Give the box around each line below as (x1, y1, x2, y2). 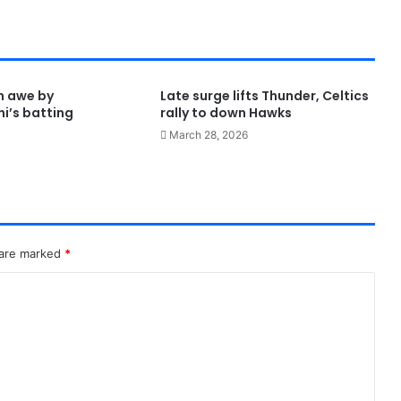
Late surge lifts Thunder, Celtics (159, 87, 369, 106)
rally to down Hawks (159, 104, 292, 123)
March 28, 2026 (168, 128, 248, 142)
